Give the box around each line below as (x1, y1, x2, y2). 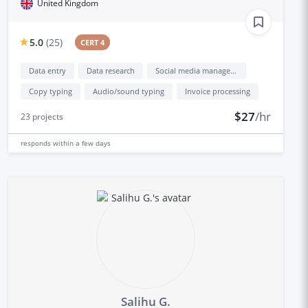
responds (20, 137, 53, 148)
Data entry (28, 65, 66, 76)
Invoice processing (184, 85, 250, 96)
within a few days (52, 137, 111, 148)
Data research (86, 65, 135, 76)
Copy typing (28, 85, 72, 96)
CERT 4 (80, 36, 105, 47)
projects (30, 110, 63, 122)
